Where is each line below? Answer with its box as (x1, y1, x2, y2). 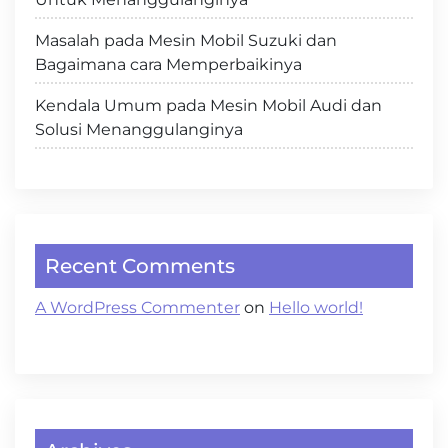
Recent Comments (45, 254, 235, 278)
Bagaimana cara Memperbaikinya (35, 55, 302, 74)
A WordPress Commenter (35, 298, 240, 317)
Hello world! (269, 298, 363, 317)
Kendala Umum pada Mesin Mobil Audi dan (35, 96, 382, 115)
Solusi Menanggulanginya (35, 120, 243, 139)
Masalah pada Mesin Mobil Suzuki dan (35, 31, 337, 50)
